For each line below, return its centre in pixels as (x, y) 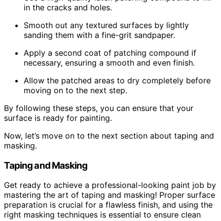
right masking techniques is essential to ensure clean (102, 215)
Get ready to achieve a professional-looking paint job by (110, 185)
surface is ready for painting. (58, 118)
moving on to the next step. (75, 90)
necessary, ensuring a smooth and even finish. (109, 62)
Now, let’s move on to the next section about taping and (109, 135)
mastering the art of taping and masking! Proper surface (110, 195)
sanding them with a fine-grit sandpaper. (99, 35)
